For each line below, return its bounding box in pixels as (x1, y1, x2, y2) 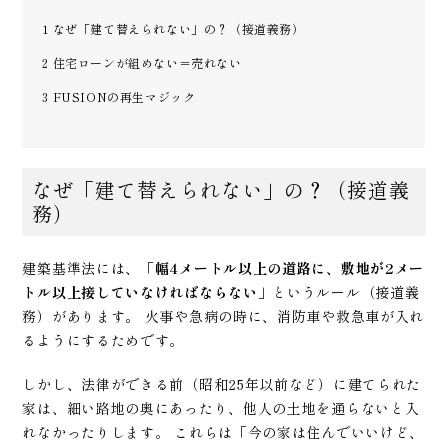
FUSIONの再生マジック (49, 87, 196, 105)
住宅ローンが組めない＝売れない (49, 53, 242, 71)
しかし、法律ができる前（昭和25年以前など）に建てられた (22, 373, 422, 394)
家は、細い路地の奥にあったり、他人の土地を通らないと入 (22, 397, 420, 418)
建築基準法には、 (22, 257, 141, 278)
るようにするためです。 (22, 329, 185, 350)
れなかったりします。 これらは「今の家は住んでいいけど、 (22, 421, 425, 442)
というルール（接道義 (272, 281, 420, 302)
